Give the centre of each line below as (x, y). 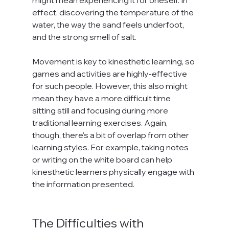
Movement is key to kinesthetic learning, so (114, 61)
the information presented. (83, 184)
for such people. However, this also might (110, 86)
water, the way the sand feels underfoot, (109, 24)
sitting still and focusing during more (101, 110)
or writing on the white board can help (103, 159)
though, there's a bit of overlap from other (111, 135)
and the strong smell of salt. (84, 37)
